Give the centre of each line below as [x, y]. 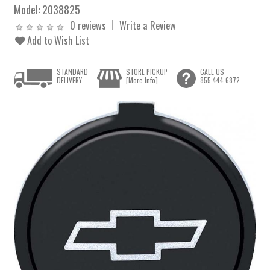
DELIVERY [70, 80]
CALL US [212, 72]
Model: [28, 9]
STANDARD [73, 72]
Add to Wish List [57, 40]
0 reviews [88, 25]
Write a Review [148, 25]
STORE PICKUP [146, 72]
